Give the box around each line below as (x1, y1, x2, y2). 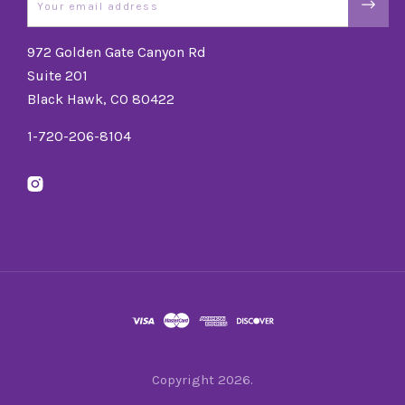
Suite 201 (27, 66, 88, 84)
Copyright (152, 371, 218, 388)
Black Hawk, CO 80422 (27, 89, 174, 108)
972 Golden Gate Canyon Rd (27, 42, 206, 61)
